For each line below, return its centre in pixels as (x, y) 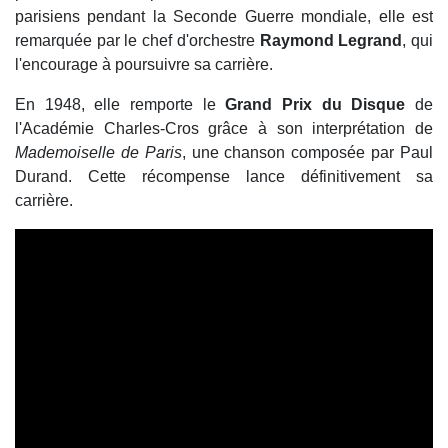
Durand (41, 177)
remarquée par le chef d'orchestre (137, 41)
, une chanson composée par (291, 153)
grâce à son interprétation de (316, 129)
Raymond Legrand (331, 41)
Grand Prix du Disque (315, 105)
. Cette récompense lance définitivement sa (250, 177)
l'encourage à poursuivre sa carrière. (144, 65)
